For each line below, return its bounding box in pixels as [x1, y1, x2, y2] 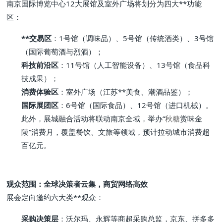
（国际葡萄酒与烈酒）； [21, 46, 104, 56]
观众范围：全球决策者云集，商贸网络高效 [6, 179, 148, 189]
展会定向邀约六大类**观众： [6, 192, 104, 203]
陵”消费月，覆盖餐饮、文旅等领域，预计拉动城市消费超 [21, 126, 210, 137]
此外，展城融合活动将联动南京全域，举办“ [21, 113, 166, 123]
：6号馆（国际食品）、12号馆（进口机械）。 [58, 100, 214, 110]
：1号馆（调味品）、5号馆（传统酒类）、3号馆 [52, 33, 214, 43]
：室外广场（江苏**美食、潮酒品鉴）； [58, 86, 193, 97]
